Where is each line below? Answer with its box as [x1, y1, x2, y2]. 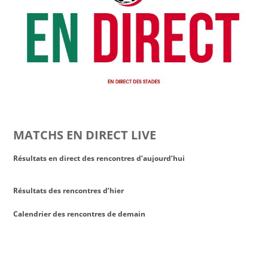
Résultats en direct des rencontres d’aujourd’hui [13, 153, 185, 163]
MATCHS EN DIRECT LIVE [13, 126, 157, 143]
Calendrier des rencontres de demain [13, 208, 146, 218]
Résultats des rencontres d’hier [13, 185, 124, 195]
